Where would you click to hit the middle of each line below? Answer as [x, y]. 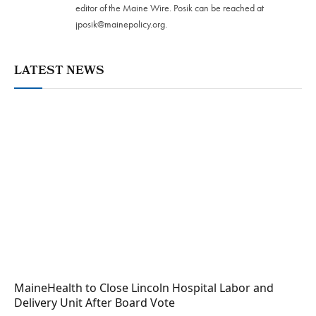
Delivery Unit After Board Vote [95, 302]
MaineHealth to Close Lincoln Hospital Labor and [144, 287]
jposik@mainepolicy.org [120, 24]
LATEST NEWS [59, 72]
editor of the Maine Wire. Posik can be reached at [170, 8]
